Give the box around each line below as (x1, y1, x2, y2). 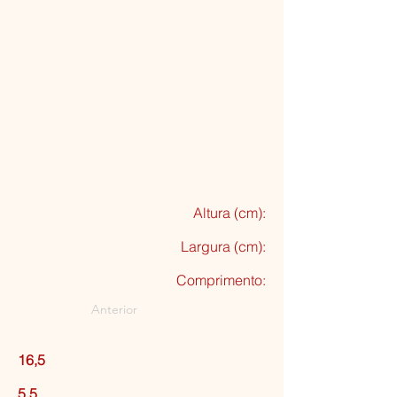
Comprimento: (176, 271, 266, 289)
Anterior (91, 301, 137, 317)
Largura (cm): (181, 237, 266, 255)
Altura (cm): (193, 204, 266, 222)
